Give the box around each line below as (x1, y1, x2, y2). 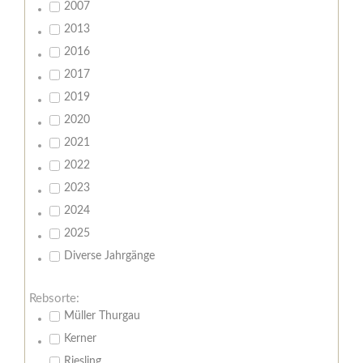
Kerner (64, 333, 96, 345)
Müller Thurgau (64, 310, 140, 322)
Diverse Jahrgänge (64, 250, 155, 263)
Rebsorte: (29, 293, 79, 305)
